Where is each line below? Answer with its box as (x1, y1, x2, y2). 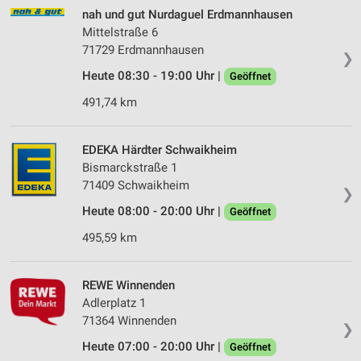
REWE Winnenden (82, 278, 175, 293)
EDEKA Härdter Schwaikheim (82, 143, 237, 158)
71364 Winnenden (82, 313, 176, 329)
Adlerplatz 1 (82, 296, 146, 311)
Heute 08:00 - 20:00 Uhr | (82, 204, 224, 219)
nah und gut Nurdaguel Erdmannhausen (82, 7, 293, 23)
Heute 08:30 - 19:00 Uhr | (82, 68, 224, 84)
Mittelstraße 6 (82, 25, 158, 40)
